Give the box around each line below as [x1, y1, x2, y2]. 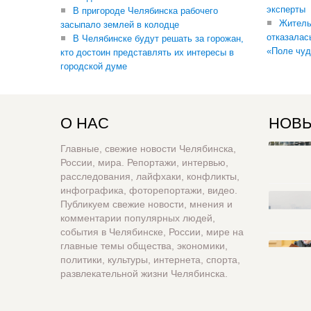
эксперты [267, 4, 305, 15]
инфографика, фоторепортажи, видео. [60, 185, 237, 196]
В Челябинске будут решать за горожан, [73, 33, 244, 44]
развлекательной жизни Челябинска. [60, 268, 228, 279]
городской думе [60, 61, 127, 72]
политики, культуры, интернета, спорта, [60, 254, 240, 265]
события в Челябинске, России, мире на [60, 226, 244, 237]
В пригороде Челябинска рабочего [73, 6, 218, 16]
